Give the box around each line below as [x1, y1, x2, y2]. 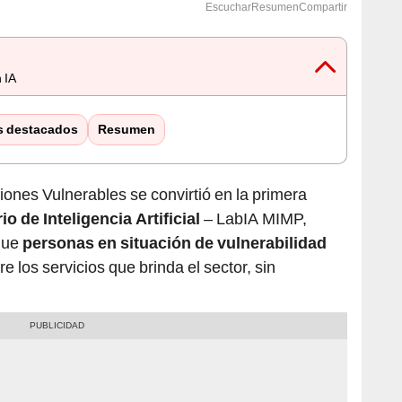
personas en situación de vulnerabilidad [22, 116, 327, 135]
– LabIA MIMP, [200, 92, 307, 111]
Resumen [97, 4, 155, 20]
